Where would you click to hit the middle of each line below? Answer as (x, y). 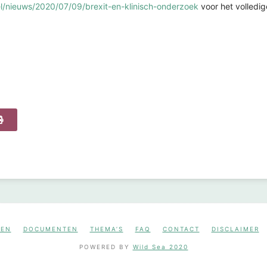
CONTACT (181, 229)
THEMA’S (106, 229)
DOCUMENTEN (50, 229)
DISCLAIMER (235, 229)
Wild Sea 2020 (160, 246)
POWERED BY (106, 246)
